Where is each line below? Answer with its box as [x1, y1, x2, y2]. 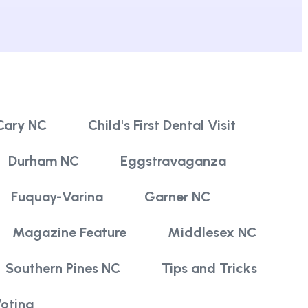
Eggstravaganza [120, 152, 226, 169]
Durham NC [8, 152, 79, 169]
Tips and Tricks [162, 259, 257, 276]
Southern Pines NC [5, 259, 120, 276]
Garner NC [144, 188, 210, 205]
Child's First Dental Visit [87, 116, 236, 133]
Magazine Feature [12, 223, 126, 241]
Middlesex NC [168, 223, 256, 241]
